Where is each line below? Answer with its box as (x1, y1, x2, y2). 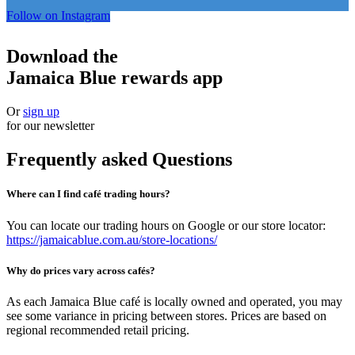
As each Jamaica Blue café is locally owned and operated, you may (6, 294, 342, 308)
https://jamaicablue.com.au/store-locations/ (6, 232, 217, 246)
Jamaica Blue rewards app (6, 67, 223, 89)
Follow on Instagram (6, 8, 110, 22)
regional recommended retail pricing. (6, 323, 189, 337)
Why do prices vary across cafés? (6, 264, 155, 277)
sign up (23, 105, 59, 119)
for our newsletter (6, 119, 94, 133)
